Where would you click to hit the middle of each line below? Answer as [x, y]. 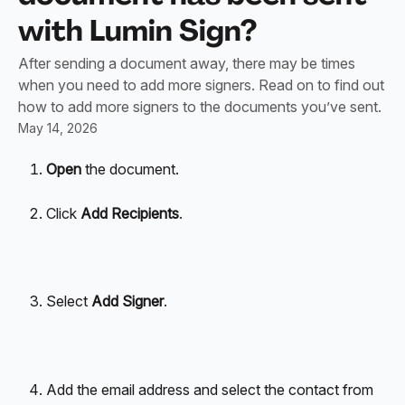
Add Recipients [130, 213]
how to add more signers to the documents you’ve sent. [200, 107]
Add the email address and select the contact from [212, 389]
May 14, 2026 [58, 128]
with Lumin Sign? [137, 31]
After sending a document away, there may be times [187, 63]
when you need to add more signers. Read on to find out [201, 85]
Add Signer [127, 301]
